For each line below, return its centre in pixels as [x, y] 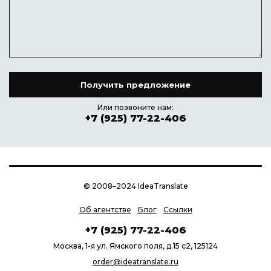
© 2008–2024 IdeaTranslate [135, 186]
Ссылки [178, 210]
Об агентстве [105, 210]
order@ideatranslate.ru [135, 262]
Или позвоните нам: [135, 108]
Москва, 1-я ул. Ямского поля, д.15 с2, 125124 [135, 246]
